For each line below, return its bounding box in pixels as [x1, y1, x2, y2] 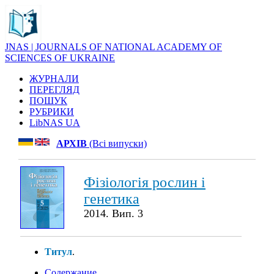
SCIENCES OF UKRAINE [5, 53, 115, 63]
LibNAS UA [29, 117, 80, 128]
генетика [84, 191, 139, 207]
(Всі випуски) [87, 138, 147, 149]
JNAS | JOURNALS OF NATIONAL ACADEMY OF [5, 42, 222, 52]
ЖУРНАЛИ [29, 73, 79, 84]
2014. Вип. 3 [84, 207, 143, 220]
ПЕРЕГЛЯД [29, 84, 80, 95]
